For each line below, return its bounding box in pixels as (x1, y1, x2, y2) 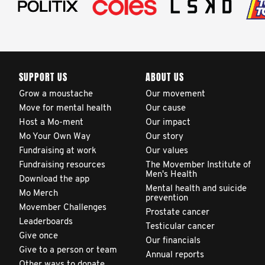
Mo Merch (19, 189, 58, 198)
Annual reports (146, 251, 204, 260)
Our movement (146, 90, 205, 99)
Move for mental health (19, 104, 111, 113)
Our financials (146, 237, 201, 245)
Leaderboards (19, 218, 73, 227)
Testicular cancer (146, 222, 215, 231)
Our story (146, 132, 183, 141)
